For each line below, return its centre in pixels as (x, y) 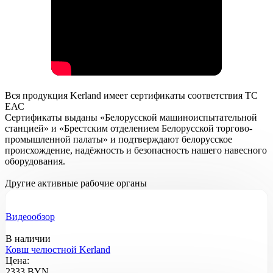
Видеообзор (30, 217)
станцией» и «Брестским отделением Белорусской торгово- (129, 129)
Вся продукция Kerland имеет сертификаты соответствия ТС (131, 96)
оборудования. (35, 161)
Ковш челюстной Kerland (58, 250)
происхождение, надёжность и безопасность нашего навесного (136, 151)
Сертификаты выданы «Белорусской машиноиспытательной (131, 118)
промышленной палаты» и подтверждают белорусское (119, 140)
